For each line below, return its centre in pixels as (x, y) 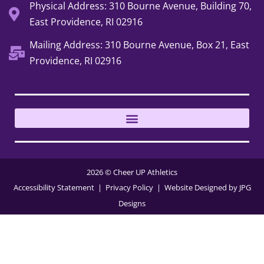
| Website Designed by (196, 188)
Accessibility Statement (55, 188)
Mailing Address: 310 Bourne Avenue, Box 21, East (139, 45)
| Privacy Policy (125, 188)
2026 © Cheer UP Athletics (132, 172)
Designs (132, 204)
